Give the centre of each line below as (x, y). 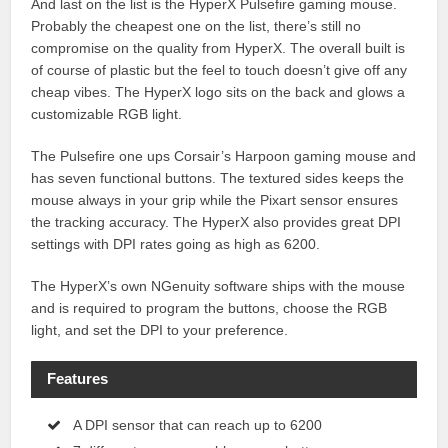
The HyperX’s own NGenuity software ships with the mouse (218, 285)
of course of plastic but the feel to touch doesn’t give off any (219, 69)
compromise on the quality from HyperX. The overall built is (218, 47)
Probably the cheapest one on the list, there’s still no (196, 25)
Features (77, 379)
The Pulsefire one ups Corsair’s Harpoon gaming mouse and (224, 155)
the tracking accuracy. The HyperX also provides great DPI (216, 221)
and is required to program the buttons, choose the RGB (209, 307)
